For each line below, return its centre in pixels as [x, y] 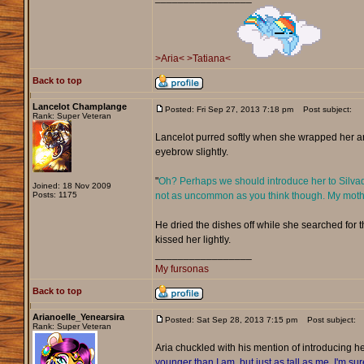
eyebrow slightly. [191, 152]
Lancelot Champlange [79, 107]
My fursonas [182, 269]
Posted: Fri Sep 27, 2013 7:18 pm [229, 110]
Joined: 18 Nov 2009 [71, 186]
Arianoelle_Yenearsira [78, 317]
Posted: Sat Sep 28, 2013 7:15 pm [231, 320]
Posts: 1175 [54, 195]
